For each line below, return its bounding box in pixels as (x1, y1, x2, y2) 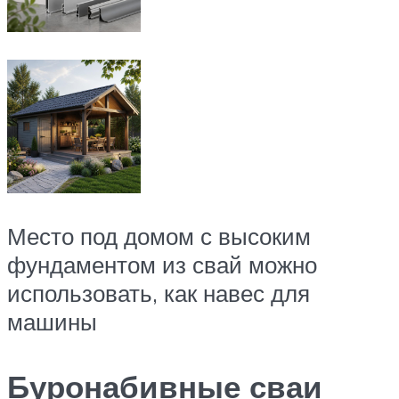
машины (7, 306, 97, 336)
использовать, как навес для (7, 278, 310, 307)
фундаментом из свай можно (7, 249, 317, 279)
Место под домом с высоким (7, 221, 311, 250)
